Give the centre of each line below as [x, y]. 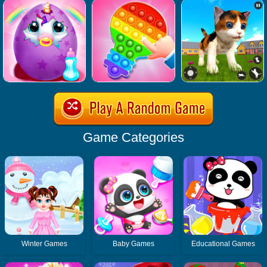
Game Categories [133, 137]
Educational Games [223, 243]
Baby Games [134, 243]
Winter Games [44, 243]
